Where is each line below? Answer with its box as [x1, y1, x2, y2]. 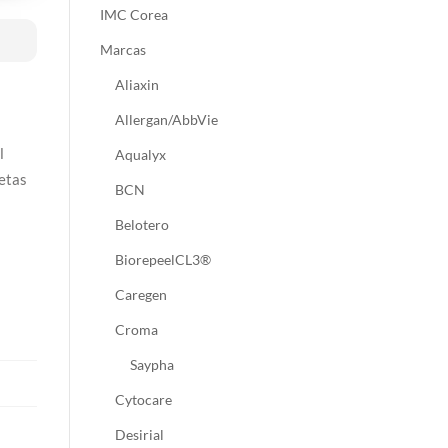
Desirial [114, 426, 164, 444]
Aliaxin [114, 76, 159, 94]
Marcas [99, 41, 146, 59]
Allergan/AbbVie [114, 111, 218, 129]
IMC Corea [99, 6, 168, 24]
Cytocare [114, 391, 172, 409]
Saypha [129, 356, 174, 374]
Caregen [114, 286, 167, 304]
